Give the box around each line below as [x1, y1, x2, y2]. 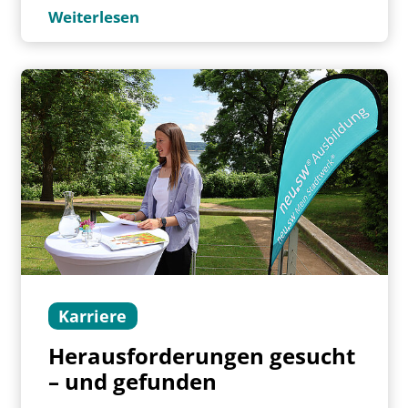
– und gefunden [47, 365, 217, 396]
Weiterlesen [47, 5, 139, 27]
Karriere [58, 305, 127, 328]
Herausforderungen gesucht [47, 340, 355, 371]
